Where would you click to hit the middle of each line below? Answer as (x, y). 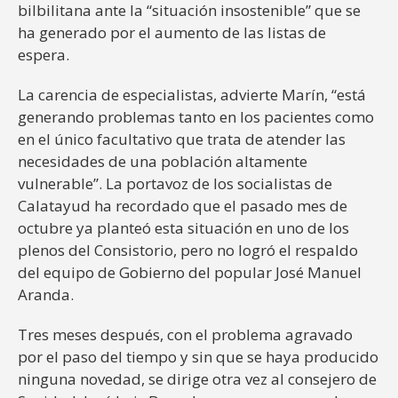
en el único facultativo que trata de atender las (182, 139)
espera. (44, 54)
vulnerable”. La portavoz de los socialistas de (175, 183)
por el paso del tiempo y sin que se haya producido (198, 356)
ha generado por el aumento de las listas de (172, 32)
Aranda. (46, 294)
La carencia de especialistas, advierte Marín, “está (192, 94)
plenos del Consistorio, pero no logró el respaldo (188, 250)
